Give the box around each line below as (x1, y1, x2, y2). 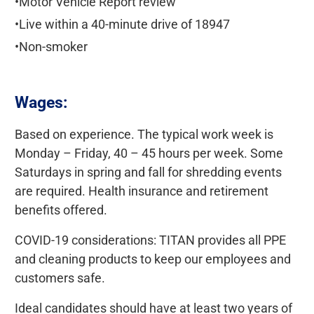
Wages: (14, 93, 67, 113)
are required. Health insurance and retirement (14, 184, 268, 199)
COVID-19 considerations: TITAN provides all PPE (14, 233, 286, 248)
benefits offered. (14, 203, 107, 218)
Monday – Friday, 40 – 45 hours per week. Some (14, 146, 283, 161)
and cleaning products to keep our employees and (14, 252, 291, 267)
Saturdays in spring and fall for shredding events (14, 165, 282, 180)
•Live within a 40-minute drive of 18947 (14, 16, 230, 32)
